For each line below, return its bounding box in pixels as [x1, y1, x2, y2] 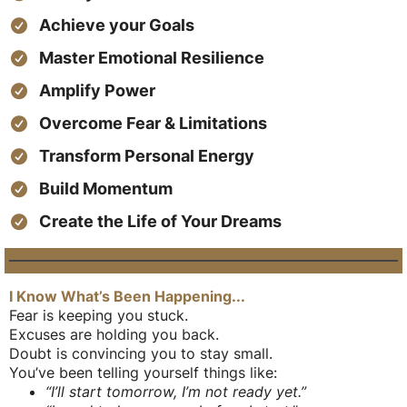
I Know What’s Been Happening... [9, 287, 245, 306]
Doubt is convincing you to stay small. [9, 344, 273, 363]
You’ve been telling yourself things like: [9, 363, 277, 382]
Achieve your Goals [38, 15, 194, 35]
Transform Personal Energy [38, 146, 254, 166]
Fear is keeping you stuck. [9, 306, 188, 325]
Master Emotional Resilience [38, 48, 264, 68]
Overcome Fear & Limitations [38, 114, 267, 134]
